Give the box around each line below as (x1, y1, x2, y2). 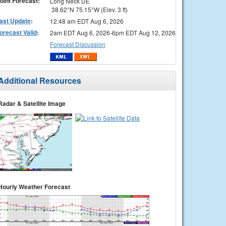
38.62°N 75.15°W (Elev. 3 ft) (49, 5, 128, 14)
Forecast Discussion (49, 39, 105, 48)
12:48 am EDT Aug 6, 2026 (49, 16, 124, 25)
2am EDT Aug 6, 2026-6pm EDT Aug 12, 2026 (49, 28, 176, 37)
